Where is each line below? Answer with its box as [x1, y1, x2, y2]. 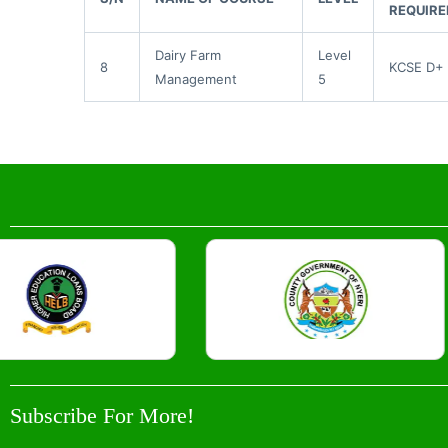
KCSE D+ [389, 58, 444, 75]
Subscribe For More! [10, 402, 194, 428]
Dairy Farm [155, 46, 221, 63]
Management [155, 70, 237, 87]
